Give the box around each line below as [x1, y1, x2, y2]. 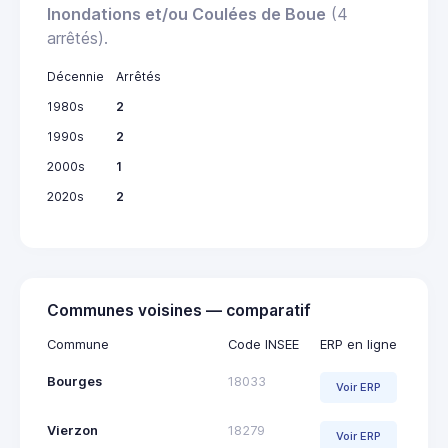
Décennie [47, 68, 104, 84]
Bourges [47, 373, 102, 389]
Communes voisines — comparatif [47, 300, 311, 320]
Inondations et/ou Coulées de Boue [47, 3, 326, 24]
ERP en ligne [320, 336, 397, 352]
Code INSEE [228, 336, 299, 352]
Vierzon [47, 422, 98, 438]
